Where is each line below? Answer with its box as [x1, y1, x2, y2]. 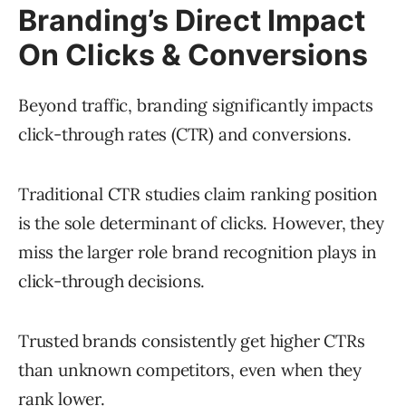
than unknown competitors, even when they [18, 359, 362, 382]
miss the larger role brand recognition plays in [18, 241, 377, 264]
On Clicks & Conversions [18, 37, 369, 73]
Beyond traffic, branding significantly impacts [18, 94, 373, 117]
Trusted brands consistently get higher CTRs [18, 330, 365, 353]
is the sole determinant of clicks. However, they [18, 212, 384, 235]
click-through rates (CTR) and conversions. [18, 123, 352, 146]
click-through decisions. [18, 270, 206, 293]
